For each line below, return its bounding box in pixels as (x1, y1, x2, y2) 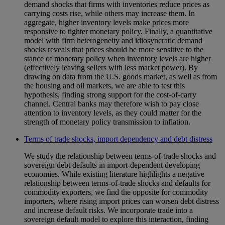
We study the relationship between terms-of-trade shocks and (24, 152, 216, 161)
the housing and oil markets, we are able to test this (24, 81, 185, 90)
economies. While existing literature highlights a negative (24, 170, 204, 179)
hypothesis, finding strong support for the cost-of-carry (24, 90, 196, 99)
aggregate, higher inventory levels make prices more (24, 18, 189, 27)
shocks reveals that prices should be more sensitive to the (24, 45, 203, 54)
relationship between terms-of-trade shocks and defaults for (24, 179, 210, 188)
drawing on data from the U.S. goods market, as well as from (24, 72, 217, 81)
